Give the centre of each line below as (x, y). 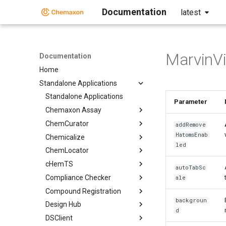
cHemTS (59, 164)
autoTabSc (191, 167)
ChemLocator (67, 151)
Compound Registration (83, 191)
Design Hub (63, 205)
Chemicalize (65, 137)
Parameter (191, 102)
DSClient (59, 218)
